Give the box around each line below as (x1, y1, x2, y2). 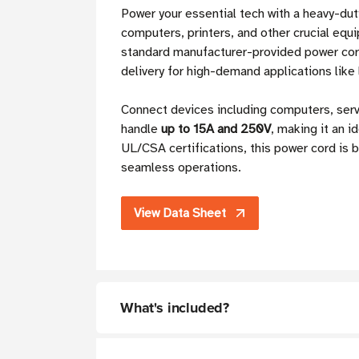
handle (121, 121, 161, 138)
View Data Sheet (134, 205, 226, 222)
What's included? (120, 297, 230, 319)
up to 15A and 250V (161, 121, 271, 138)
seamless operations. (121, 159, 241, 176)
